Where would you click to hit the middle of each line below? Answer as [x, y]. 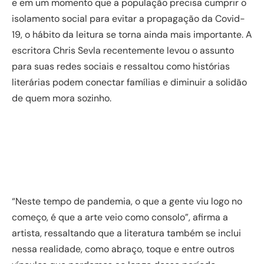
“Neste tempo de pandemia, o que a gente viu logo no [127, 201]
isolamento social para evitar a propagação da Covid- [128, 19]
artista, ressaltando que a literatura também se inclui [126, 233]
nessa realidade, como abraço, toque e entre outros [123, 249]
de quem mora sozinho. [62, 98]
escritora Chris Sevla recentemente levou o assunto [123, 50]
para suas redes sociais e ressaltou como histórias [121, 66]
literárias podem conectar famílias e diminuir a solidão [129, 82]
